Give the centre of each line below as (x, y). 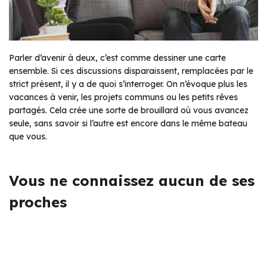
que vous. (28, 137)
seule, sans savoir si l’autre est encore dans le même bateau (128, 124)
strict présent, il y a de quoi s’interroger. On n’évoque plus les (128, 84)
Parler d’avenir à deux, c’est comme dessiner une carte (117, 58)
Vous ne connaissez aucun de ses (132, 181)
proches (38, 202)
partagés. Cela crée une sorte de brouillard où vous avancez (129, 111)
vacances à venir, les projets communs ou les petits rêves (123, 97)
